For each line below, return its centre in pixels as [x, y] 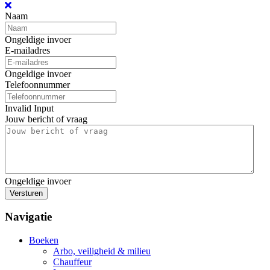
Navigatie [28, 217]
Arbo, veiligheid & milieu [102, 251]
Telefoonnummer [37, 84]
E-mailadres [27, 50]
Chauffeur [72, 262]
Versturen [26, 193]
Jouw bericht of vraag [46, 119]
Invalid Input [29, 108]
